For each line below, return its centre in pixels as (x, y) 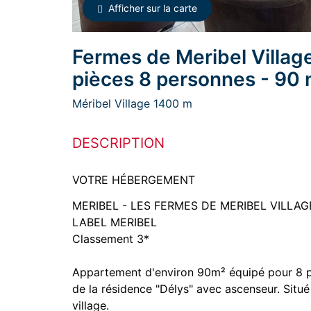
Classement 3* (111, 239)
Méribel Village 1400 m (132, 103)
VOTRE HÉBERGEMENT (134, 180)
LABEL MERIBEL (115, 222)
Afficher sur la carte (153, 8)
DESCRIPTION (118, 143)
